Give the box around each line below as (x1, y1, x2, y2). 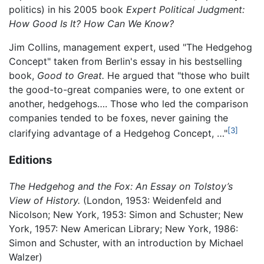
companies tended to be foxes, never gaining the (9, 112, 228, 124)
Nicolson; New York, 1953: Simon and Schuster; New (9, 209, 243, 221)
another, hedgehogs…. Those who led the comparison (9, 98, 248, 110)
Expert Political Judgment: (126, 4, 245, 16)
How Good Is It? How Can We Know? (9, 18, 174, 30)
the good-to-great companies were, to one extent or (9, 84, 245, 96)
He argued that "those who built (104, 70, 250, 82)
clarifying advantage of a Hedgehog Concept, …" (9, 127, 227, 140)
